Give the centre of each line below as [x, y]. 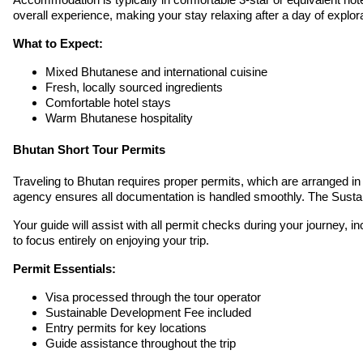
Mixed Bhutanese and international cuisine [156, 72]
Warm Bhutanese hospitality [119, 118]
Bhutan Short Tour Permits [89, 150]
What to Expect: [58, 44]
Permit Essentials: [64, 269]
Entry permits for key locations [126, 328]
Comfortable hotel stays [108, 103]
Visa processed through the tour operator [153, 297]
